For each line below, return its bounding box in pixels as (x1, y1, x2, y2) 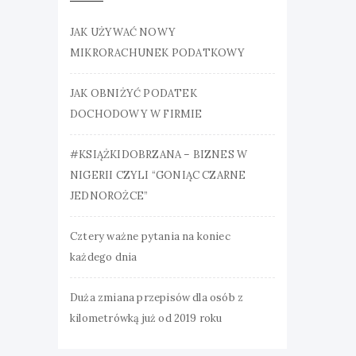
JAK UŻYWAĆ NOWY (70, 25, 176, 39)
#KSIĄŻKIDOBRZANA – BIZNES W (70, 148, 248, 161)
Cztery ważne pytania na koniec (70, 230, 230, 243)
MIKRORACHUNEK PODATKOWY (70, 46, 246, 60)
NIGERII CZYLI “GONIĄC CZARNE (70, 168, 246, 182)
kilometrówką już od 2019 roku (70, 311, 222, 325)
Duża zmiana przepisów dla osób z (70, 291, 244, 304)
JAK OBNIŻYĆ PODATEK (70, 87, 197, 100)
